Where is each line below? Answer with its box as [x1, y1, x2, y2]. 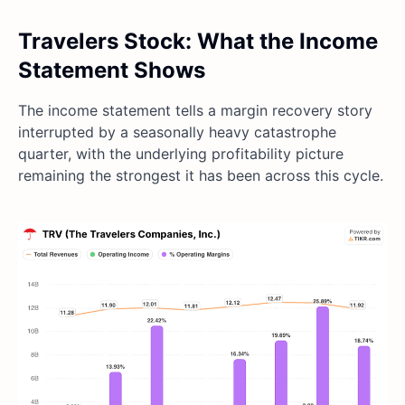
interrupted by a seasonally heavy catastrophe [18, 122, 336, 141]
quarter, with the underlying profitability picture [18, 144, 344, 163]
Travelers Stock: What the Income [18, 27, 378, 54]
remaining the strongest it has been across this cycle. [18, 165, 383, 184]
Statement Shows [18, 56, 205, 83]
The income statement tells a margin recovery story [18, 100, 372, 119]
